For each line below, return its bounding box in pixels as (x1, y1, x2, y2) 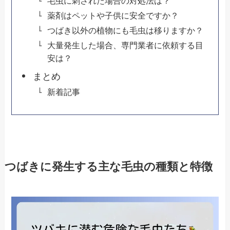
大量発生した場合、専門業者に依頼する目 (47, 41, 203, 50)
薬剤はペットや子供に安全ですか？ (47, 11, 179, 20)
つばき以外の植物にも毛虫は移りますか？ (47, 26, 203, 35)
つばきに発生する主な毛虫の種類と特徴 (4, 161, 213, 174)
